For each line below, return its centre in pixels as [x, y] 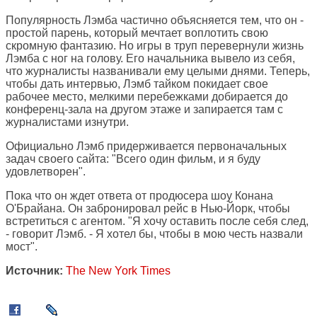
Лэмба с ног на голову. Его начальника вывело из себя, [150, 59]
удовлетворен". [46, 172]
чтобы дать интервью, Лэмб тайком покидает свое [137, 84]
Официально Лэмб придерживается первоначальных [146, 146]
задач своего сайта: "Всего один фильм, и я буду [133, 159]
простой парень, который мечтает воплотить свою [137, 33]
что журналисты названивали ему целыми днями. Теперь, [158, 71]
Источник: [34, 271]
